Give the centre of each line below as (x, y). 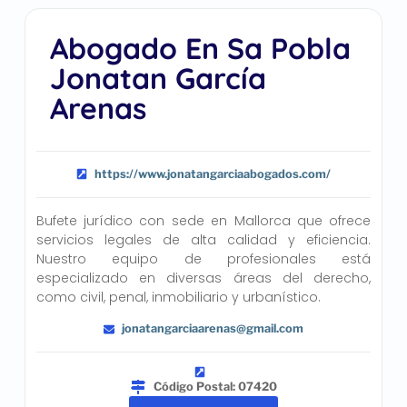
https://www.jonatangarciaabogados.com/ (213, 174)
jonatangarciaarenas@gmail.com (213, 329)
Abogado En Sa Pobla (200, 48)
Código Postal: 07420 (215, 387)
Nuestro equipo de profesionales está (203, 258)
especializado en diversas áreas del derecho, (203, 278)
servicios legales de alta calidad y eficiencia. (203, 239)
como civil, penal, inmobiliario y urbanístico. (178, 297)
